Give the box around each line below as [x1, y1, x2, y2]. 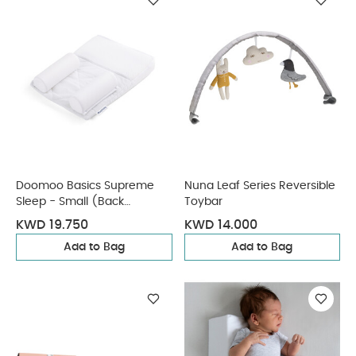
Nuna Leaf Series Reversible [184, 180, 335, 192]
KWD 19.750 [16, 219, 88, 231]
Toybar [184, 196, 222, 207]
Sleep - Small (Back [16, 196, 124, 207]
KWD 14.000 [184, 219, 257, 231]
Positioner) [16, 212, 75, 223]
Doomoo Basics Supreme [16, 180, 154, 192]
